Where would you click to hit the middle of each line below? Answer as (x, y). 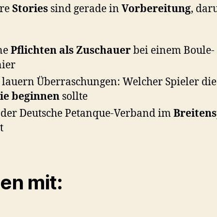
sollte (74, 97)
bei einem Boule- (173, 51)
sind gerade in (85, 9)
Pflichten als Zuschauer (71, 51)
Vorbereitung (156, 9)
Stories (30, 9)
